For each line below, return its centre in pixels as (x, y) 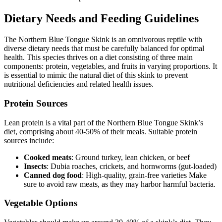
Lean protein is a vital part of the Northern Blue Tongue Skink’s (104, 122)
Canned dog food (53, 175)
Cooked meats (48, 157)
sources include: (29, 140)
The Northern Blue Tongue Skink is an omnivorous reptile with (103, 40)
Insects (35, 166)
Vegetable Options (41, 203)
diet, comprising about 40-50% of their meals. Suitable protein (101, 131)
